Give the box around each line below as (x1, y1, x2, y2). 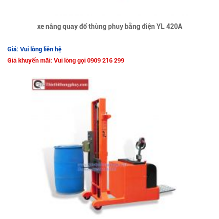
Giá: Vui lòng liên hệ (7, 45, 62, 53)
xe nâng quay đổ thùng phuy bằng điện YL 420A (37, 22, 182, 30)
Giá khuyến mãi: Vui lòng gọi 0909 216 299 (7, 56, 124, 64)
